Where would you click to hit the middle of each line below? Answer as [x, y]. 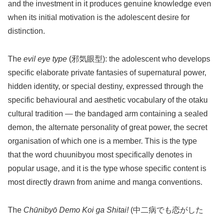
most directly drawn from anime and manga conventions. [105, 182]
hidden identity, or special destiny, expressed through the [106, 87]
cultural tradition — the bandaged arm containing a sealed [108, 114]
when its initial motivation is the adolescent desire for [99, 18]
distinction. [26, 31]
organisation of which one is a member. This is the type [102, 141]
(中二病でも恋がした [166, 210]
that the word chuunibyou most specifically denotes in [100, 155]
